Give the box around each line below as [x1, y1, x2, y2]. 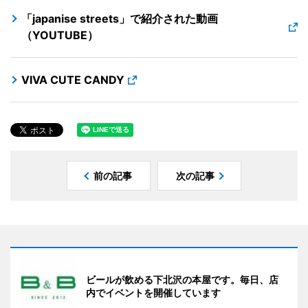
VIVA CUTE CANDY [21, 72, 124, 87]
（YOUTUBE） [21, 27, 98, 42]
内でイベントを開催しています [86, 286, 221, 298]
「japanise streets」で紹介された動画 [21, 11, 218, 25]
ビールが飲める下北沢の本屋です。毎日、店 [86, 273, 278, 285]
